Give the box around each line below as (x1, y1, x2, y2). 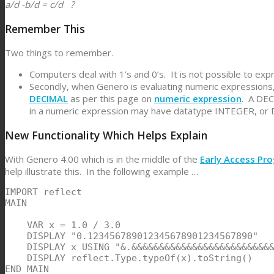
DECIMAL (29, 92, 68, 105)
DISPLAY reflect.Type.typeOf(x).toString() (5, 253, 253, 264)
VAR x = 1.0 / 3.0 (5, 220, 120, 231)
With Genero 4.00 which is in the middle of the (5, 153, 200, 166)
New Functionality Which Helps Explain (5, 127, 207, 143)
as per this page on (68, 92, 154, 105)
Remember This (5, 21, 85, 36)
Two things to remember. (5, 46, 113, 59)
